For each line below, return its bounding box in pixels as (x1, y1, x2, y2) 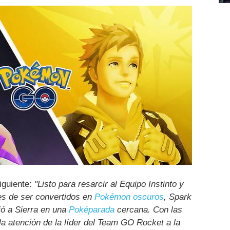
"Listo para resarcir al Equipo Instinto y (34, 179, 184, 189)
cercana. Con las (114, 205, 182, 215)
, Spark (164, 192, 191, 202)
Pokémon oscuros (94, 192, 164, 202)
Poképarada (69, 205, 114, 215)
